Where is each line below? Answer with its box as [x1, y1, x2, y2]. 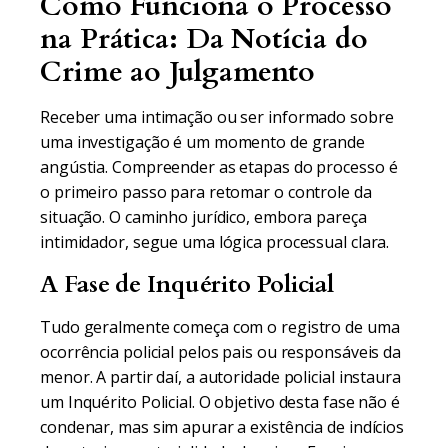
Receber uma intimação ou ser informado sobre [40, 106, 394, 128]
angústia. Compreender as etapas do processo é [40, 156, 398, 178]
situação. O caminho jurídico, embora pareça [40, 206, 367, 228]
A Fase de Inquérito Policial [40, 268, 335, 301]
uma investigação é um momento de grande [40, 131, 366, 153]
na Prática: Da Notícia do [40, 20, 368, 58]
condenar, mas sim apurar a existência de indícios [40, 416, 405, 438]
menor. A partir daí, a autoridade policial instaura [40, 366, 401, 388]
